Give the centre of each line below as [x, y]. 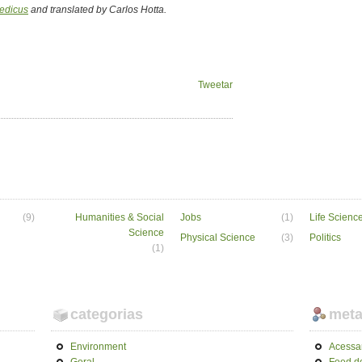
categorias [107, 315]
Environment [98, 347]
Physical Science [218, 238]
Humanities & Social [120, 218]
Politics [325, 238]
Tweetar [215, 85]
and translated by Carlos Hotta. [97, 10]
